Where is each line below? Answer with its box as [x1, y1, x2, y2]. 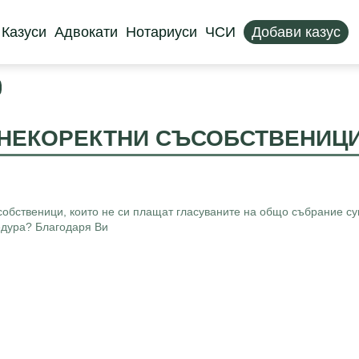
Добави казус [251, 23, 341, 40]
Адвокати [54, 23, 118, 40]
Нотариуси [125, 23, 197, 40]
